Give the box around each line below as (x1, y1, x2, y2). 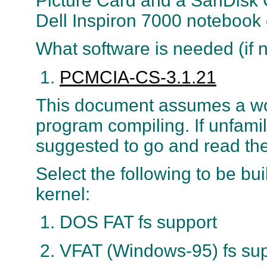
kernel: (36, 184, 90, 204)
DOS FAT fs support (60, 212, 217, 232)
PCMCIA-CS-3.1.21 (60, 67, 216, 87)
